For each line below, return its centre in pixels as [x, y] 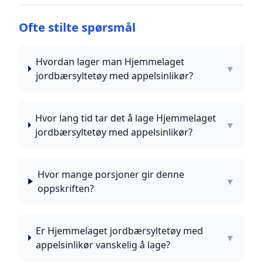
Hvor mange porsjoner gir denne [111, 174]
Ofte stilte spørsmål [77, 27]
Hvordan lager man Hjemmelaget [110, 62]
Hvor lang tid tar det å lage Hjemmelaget [126, 118]
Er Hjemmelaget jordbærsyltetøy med [119, 231]
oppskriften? [65, 188]
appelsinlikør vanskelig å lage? [103, 245]
